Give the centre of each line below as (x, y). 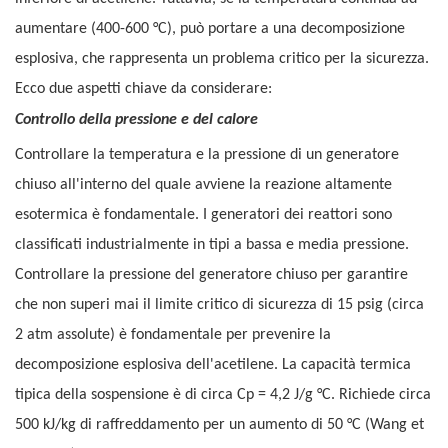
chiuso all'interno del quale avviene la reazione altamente (203, 185)
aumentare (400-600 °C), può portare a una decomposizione (210, 29)
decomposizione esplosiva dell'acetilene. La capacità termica (213, 365)
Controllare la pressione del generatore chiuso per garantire (211, 275)
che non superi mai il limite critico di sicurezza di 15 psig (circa (219, 305)
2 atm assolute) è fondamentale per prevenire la (173, 335)
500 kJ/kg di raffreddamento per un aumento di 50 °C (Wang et (219, 425)
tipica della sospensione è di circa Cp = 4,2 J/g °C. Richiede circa (223, 395)
